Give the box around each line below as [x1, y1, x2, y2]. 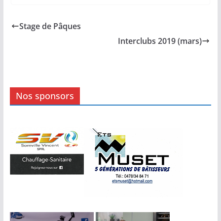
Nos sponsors [15, 89, 74, 102]
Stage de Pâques [19, 20, 81, 32]
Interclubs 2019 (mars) [118, 35, 202, 46]
